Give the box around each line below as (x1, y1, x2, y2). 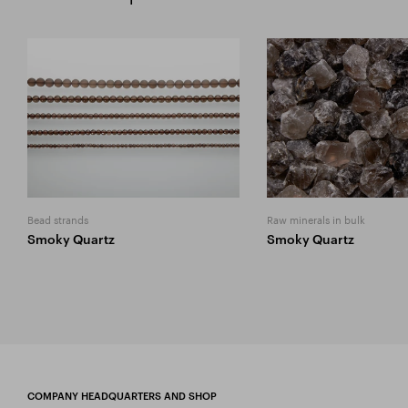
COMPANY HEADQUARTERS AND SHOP (27, 389, 217, 402)
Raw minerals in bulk (266, 209, 365, 227)
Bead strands (26, 209, 88, 227)
